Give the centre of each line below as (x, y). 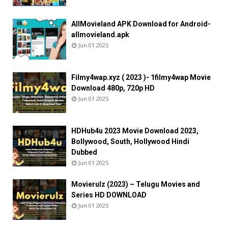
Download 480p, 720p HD (113, 88)
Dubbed (84, 152)
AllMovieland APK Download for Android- (141, 24)
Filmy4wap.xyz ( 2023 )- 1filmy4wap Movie (141, 77)
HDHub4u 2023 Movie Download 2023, (135, 131)
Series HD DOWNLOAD (109, 195)
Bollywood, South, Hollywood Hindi (130, 141)
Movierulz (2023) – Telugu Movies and (136, 184)
